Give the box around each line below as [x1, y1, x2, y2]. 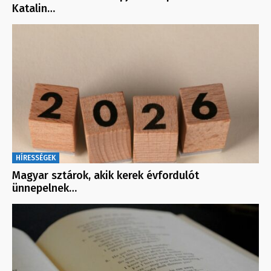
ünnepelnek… [12, 181, 77, 195]
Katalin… [12, 2, 55, 16]
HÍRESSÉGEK [16, 153, 56, 162]
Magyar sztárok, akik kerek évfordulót [12, 168, 199, 182]
